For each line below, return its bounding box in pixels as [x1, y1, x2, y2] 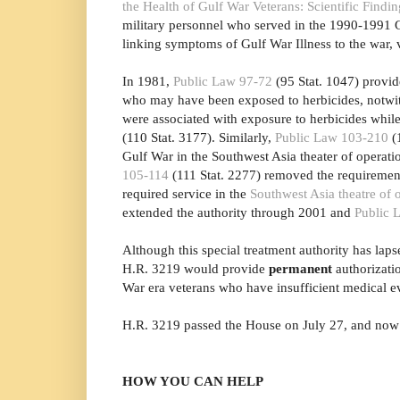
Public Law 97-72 [173, 73, 272, 89]
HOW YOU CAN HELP [122, 373, 263, 389]
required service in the [122, 186, 250, 202]
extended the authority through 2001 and [122, 204, 354, 221]
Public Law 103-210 [275, 129, 388, 146]
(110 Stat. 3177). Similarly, [122, 129, 275, 146]
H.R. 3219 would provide [122, 261, 269, 277]
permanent [269, 261, 336, 277]
